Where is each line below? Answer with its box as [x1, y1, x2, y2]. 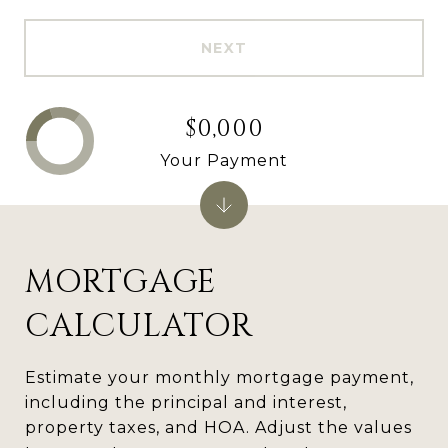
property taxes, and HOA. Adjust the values [25, 418, 412, 437]
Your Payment [160, 150, 288, 170]
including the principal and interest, [25, 393, 347, 412]
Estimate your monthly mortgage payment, [25, 368, 414, 387]
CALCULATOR [25, 305, 253, 348]
